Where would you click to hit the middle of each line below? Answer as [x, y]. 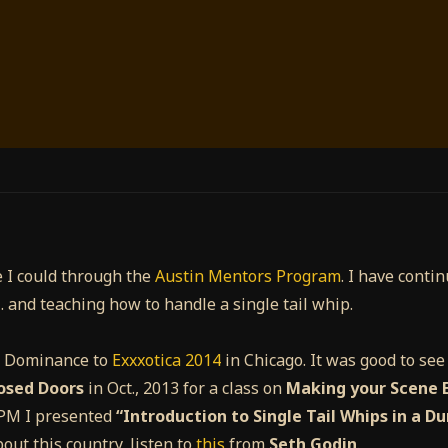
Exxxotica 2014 [166, 360]
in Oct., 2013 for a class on [185, 388]
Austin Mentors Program [248, 276]
